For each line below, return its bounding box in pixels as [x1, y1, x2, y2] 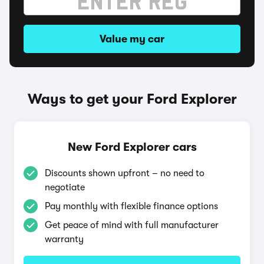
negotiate [45, 182, 85, 193]
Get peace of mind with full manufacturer [45, 220, 219, 230]
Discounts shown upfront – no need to [45, 168, 204, 179]
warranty [45, 234, 84, 245]
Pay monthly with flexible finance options [45, 201, 218, 212]
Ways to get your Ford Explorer [27, 91, 237, 107]
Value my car [100, 33, 164, 45]
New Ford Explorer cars [67, 140, 197, 154]
